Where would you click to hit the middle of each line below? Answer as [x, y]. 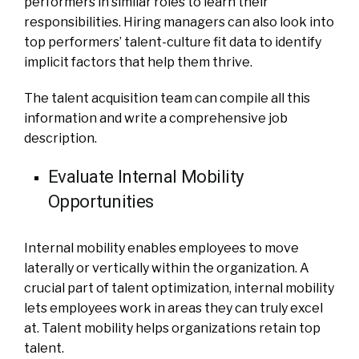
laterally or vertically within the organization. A [167, 268]
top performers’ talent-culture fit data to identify [173, 42]
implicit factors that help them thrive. [138, 62]
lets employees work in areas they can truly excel [173, 308]
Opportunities [101, 201]
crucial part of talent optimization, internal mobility [179, 288]
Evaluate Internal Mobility [146, 176]
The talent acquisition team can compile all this [167, 98]
